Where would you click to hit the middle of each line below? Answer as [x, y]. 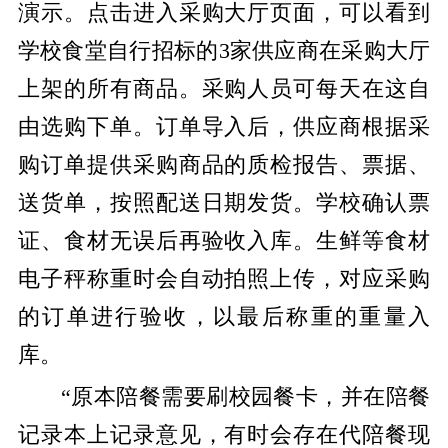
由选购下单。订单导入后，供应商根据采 [224, 126]
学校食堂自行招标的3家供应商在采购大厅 [224, 50]
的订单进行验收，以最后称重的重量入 [224, 316]
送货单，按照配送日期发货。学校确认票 [224, 202]
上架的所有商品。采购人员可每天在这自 [224, 88]
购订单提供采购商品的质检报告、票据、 [224, 164]
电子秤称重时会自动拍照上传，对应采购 [224, 278]
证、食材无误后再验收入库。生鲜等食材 [224, 240]
